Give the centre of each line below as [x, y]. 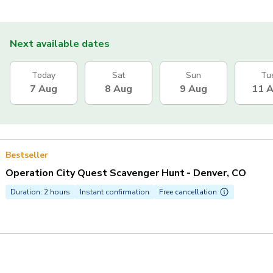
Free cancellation [188, 192]
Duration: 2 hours [40, 192]
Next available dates [60, 44]
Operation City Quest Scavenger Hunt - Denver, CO [126, 173]
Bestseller [27, 155]
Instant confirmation [115, 192]
